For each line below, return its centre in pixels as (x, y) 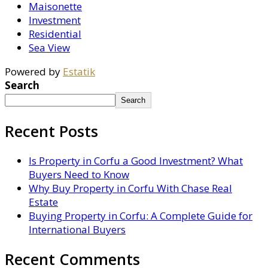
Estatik (79, 71)
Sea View (49, 47)
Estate (43, 202)
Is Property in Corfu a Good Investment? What (136, 161)
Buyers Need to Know (79, 175)
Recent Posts (51, 131)
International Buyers (77, 230)
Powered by (34, 71)
